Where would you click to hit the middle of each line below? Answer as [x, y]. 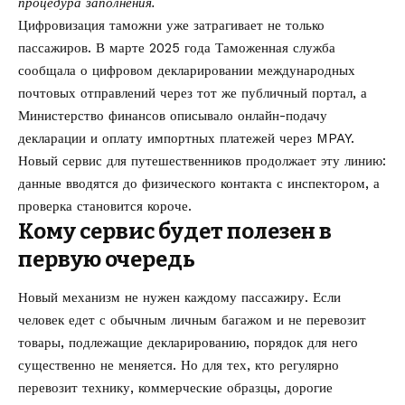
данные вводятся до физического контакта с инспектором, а [199, 183]
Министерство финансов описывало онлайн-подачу [173, 115]
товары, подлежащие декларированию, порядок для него [188, 342]
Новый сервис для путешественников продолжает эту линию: [202, 160]
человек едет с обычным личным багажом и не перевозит [192, 320]
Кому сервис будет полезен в [175, 231]
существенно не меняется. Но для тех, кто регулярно [179, 365]
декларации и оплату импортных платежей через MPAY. [186, 138]
